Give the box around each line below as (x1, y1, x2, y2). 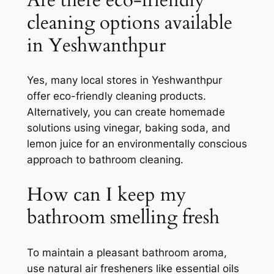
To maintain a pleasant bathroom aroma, (26, 246, 227, 259)
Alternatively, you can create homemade (26, 106, 225, 119)
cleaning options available (26, 9, 232, 35)
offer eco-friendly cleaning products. (26, 90, 206, 103)
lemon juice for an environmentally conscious (26, 138, 247, 150)
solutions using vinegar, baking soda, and (26, 122, 231, 135)
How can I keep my (26, 182, 186, 208)
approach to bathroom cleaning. (26, 154, 183, 166)
